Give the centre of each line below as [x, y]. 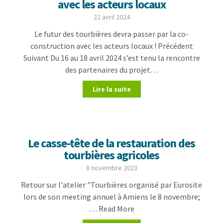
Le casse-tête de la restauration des [111, 143]
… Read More [111, 209]
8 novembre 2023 [111, 168]
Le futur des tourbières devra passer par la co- [111, 34]
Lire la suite [111, 89]
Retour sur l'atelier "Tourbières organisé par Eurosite [111, 185]
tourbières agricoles [111, 155]
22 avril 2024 [111, 17]
